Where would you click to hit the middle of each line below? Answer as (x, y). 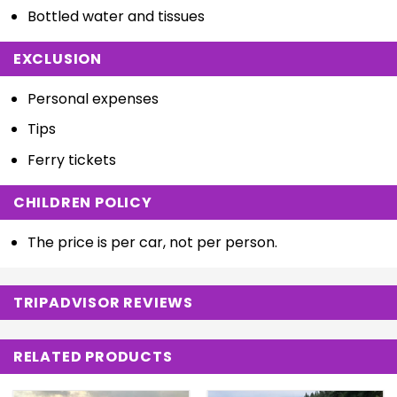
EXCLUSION (57, 58)
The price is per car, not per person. (152, 242)
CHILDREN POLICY (82, 202)
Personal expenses (93, 98)
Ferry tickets (71, 160)
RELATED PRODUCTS (93, 357)
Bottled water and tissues (116, 16)
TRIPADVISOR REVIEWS (103, 302)
